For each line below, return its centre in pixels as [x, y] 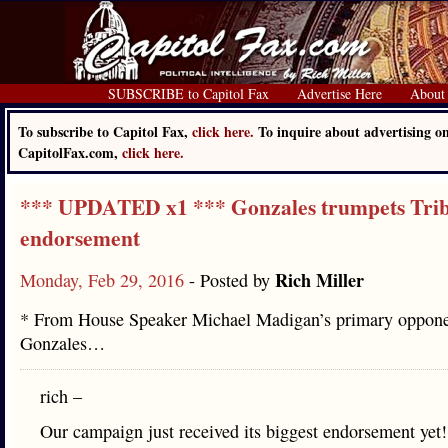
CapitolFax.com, [70, 152]
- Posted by [232, 280]
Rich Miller [319, 280]
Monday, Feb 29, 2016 [104, 280]
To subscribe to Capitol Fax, [105, 131]
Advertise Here [339, 93]
